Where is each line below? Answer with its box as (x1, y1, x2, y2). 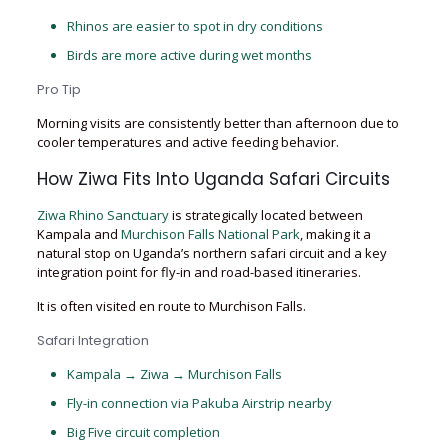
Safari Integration (36, 331, 149, 350)
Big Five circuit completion (66, 423, 220, 441)
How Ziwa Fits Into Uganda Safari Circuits (36, 167, 390, 191)
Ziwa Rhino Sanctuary (36, 206, 169, 224)
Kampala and (36, 225, 121, 243)
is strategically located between (168, 206, 363, 224)
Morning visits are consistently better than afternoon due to (36, 114, 399, 132)
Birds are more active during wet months (66, 46, 312, 64)
